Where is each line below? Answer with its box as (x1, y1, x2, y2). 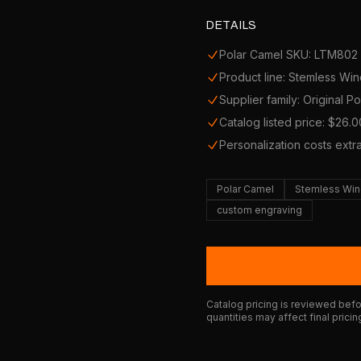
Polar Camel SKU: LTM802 (219, 48, 358, 61)
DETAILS (206, 19, 257, 31)
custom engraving (217, 204, 302, 216)
